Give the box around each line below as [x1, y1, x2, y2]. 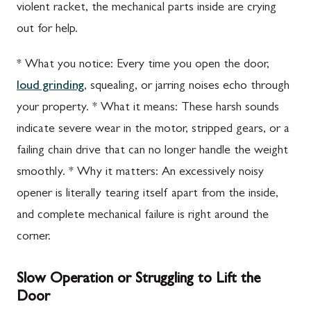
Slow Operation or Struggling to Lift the [17, 271, 260, 287]
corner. [17, 230, 51, 244]
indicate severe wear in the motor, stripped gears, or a [17, 123, 289, 136]
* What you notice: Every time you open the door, [17, 58, 269, 72]
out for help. [17, 23, 78, 36]
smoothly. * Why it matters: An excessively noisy [17, 166, 264, 179]
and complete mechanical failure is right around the [17, 209, 269, 222]
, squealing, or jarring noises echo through [84, 80, 289, 93]
